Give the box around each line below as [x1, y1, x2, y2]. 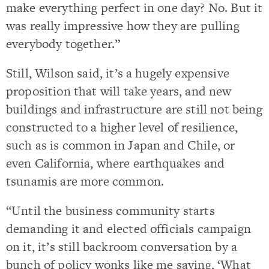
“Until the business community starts [6, 202, 215, 219]
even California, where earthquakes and [6, 154, 225, 172]
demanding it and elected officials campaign [6, 220, 251, 237]
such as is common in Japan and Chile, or [6, 136, 235, 154]
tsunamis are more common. [6, 172, 165, 190]
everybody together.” [6, 34, 121, 52]
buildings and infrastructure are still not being [6, 100, 262, 118]
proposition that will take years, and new [6, 82, 232, 100]
